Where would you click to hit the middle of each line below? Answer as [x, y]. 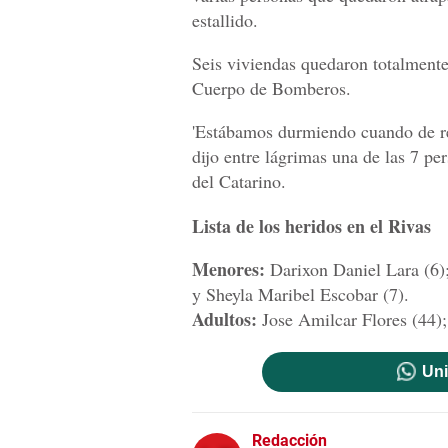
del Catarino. [239, 181]
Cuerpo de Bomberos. [271, 88]
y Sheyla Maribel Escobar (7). [300, 294]
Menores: [228, 269]
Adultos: [224, 319]
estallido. [225, 20]
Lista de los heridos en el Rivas [311, 226]
